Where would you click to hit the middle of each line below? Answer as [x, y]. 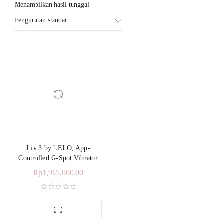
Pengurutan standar [41, 20]
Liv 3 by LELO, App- [58, 148]
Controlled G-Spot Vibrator [58, 158]
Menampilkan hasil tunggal [52, 5]
